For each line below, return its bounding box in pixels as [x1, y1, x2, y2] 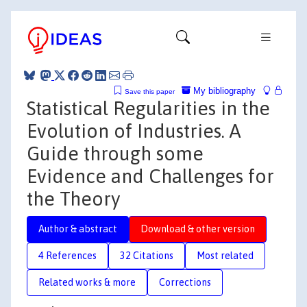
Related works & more [38, 276, 136, 288]
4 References [38, 249, 97, 261]
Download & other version [140, 223, 255, 234]
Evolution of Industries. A [27, 119, 241, 142]
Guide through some [27, 142, 204, 164]
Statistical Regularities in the [27, 97, 270, 119]
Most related [197, 249, 254, 261]
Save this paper [125, 87, 175, 95]
